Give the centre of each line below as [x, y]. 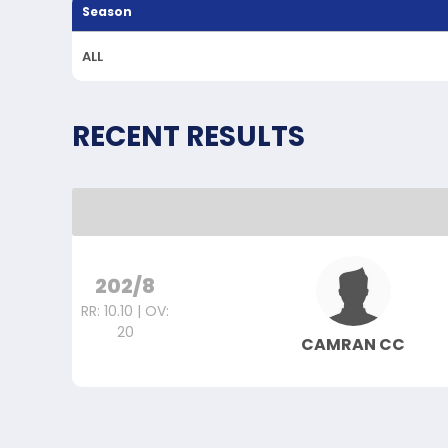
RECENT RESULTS [188, 137]
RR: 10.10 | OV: [125, 310]
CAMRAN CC [353, 345]
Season [107, 12]
